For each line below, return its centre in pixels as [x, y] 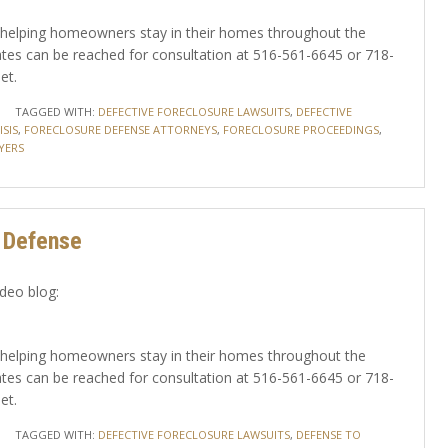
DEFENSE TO [328, 434]
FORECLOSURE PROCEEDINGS [300, 129]
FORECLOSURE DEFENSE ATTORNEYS [120, 129]
